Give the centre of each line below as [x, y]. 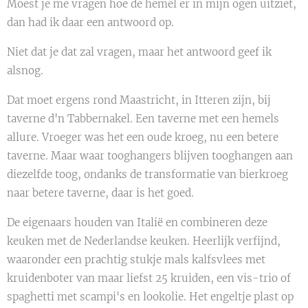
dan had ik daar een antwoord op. [90, 23]
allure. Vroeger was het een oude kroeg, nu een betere [143, 137]
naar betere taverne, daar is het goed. [100, 193]
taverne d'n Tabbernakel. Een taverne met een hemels [143, 119]
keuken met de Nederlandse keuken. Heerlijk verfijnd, [144, 241]
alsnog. [25, 71]
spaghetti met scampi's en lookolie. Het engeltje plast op [150, 297]
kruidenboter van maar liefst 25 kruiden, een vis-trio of [149, 278]
